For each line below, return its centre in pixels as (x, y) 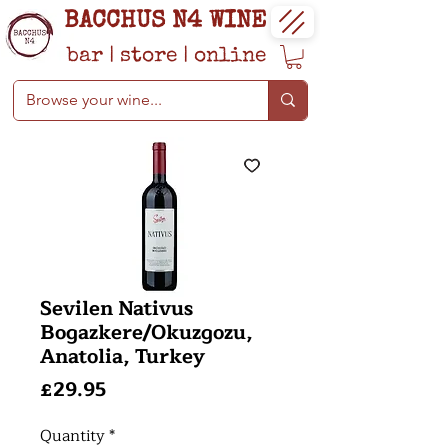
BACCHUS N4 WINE (164, 22)
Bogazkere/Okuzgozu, (146, 332)
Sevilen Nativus (116, 308)
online (230, 56)
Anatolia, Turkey (122, 356)
